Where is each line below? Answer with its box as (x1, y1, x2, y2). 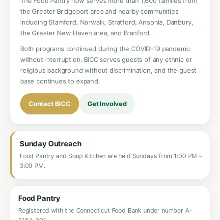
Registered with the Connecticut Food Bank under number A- (18, 207, 192, 214)
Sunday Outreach (20, 139, 82, 148)
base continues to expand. (20, 77, 100, 85)
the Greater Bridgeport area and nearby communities (20, 7, 179, 15)
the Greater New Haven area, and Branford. (20, 29, 152, 37)
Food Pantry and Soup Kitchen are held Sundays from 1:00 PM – (20, 152, 202, 160)
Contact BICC (28, 100, 71, 108)
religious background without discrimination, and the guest (20, 66, 197, 74)
